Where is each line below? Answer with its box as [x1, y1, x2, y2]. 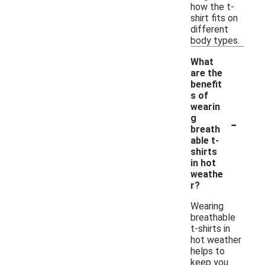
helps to [190, 245, 225, 257]
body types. [190, 34, 240, 46]
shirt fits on [190, 12, 238, 24]
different [190, 23, 228, 35]
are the [190, 67, 222, 79]
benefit [190, 78, 222, 90]
